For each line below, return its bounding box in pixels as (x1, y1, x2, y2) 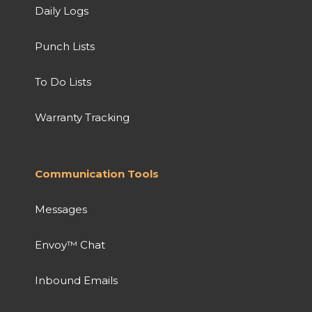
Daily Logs (35, 3, 88, 17)
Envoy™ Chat (35, 237, 105, 251)
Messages (35, 202, 87, 216)
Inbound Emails (35, 273, 118, 287)
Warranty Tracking (35, 110, 130, 124)
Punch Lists (35, 39, 95, 53)
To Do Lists (35, 75, 91, 88)
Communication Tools (35, 166, 159, 180)
